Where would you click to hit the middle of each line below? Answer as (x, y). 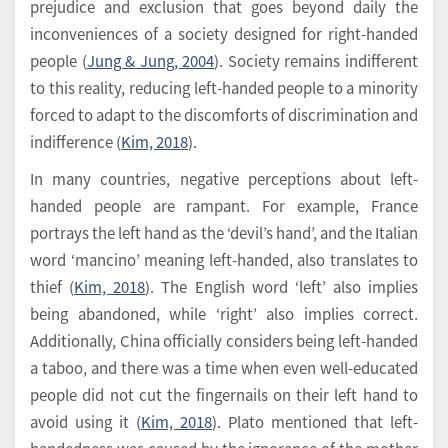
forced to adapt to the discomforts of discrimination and (224, 115)
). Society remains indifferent (316, 61)
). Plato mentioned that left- (315, 422)
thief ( (52, 287)
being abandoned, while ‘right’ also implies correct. (224, 314)
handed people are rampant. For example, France (224, 206)
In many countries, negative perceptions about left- (224, 179)
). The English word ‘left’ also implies (281, 287)
